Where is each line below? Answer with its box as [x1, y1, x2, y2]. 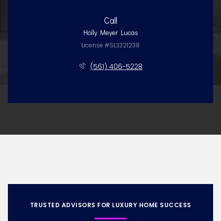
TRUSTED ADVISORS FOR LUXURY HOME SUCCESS [30, 201, 191, 210]
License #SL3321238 [81, 40, 140, 49]
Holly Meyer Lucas [83, 27, 138, 37]
